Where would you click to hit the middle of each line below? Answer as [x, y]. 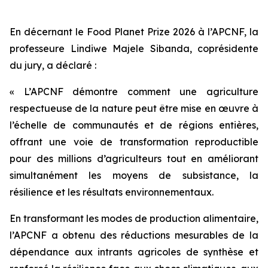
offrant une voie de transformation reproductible [134, 142]
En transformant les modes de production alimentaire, [134, 218]
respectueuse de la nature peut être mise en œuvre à [134, 108]
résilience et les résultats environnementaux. [112, 192]
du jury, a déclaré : [53, 65]
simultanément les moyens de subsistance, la [134, 175]
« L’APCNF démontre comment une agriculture [134, 92]
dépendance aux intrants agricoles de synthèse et [134, 252]
